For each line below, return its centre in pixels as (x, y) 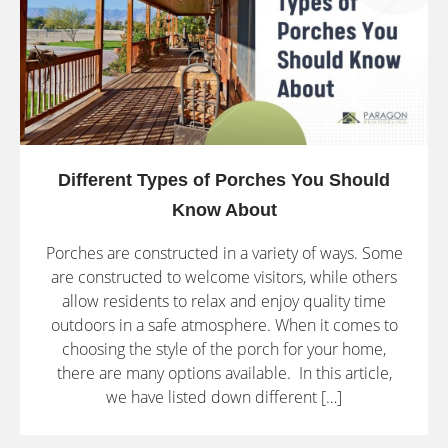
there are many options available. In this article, (224, 373)
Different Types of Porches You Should (224, 180)
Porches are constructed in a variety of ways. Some (224, 253)
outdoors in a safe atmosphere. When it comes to (224, 325)
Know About (224, 210)
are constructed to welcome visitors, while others (224, 277)
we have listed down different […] (224, 397)
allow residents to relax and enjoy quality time (224, 301)
